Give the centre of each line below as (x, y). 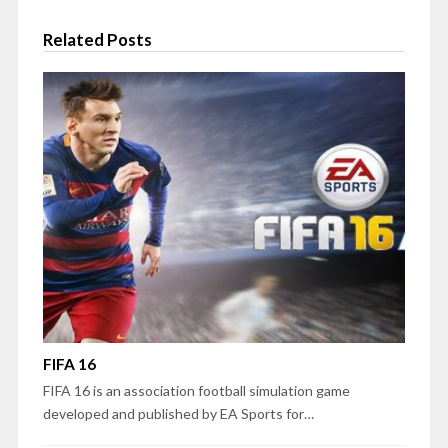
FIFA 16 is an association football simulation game (196, 391)
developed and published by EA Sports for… (178, 414)
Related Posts (97, 39)
